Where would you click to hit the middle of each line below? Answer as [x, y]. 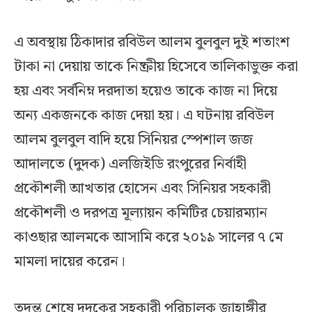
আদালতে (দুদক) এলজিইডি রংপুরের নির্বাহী [130, 165]
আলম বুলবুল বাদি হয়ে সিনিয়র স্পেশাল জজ [133, 140]
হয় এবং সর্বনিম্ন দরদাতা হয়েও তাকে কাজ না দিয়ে [146, 92]
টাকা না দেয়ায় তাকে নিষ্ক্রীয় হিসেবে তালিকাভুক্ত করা [156, 67]
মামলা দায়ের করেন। [70, 262]
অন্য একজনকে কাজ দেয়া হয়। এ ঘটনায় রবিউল [144, 116]
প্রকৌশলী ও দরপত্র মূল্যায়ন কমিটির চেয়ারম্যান [141, 213]
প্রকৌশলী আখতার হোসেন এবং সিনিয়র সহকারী [142, 189]
